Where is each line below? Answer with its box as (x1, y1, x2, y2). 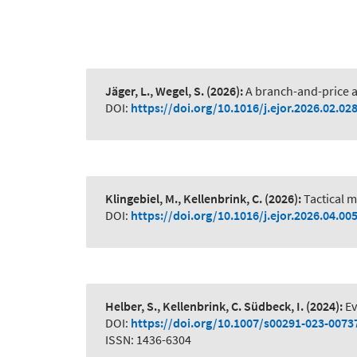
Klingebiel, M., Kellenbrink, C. (105, 190, 262, 207)
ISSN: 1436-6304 (105, 331, 191, 348)
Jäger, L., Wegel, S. (105, 83, 204, 100)
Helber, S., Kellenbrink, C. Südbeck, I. (105, 298, 304, 315)
